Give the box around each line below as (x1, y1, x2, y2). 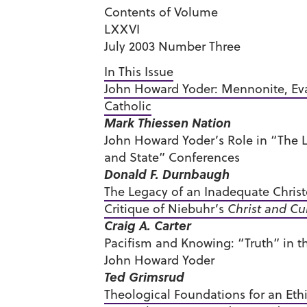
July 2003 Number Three (104, 38, 241, 55)
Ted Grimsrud (104, 268, 184, 286)
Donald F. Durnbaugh (104, 165, 230, 183)
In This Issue (104, 63, 173, 80)
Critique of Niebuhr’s (104, 200, 228, 217)
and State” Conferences (104, 149, 240, 166)
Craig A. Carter (104, 217, 191, 234)
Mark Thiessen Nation (104, 114, 231, 132)
